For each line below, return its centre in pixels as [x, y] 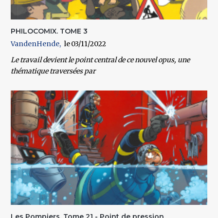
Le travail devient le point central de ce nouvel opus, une [100, 60]
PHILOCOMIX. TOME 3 [49, 31]
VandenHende [35, 44]
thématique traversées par [53, 71]
